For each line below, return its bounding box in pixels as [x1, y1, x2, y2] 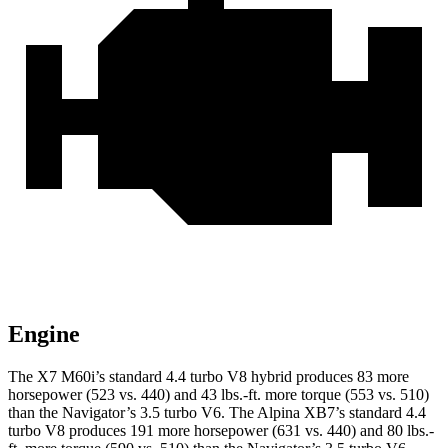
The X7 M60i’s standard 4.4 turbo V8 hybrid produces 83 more [8, 368, 409, 386]
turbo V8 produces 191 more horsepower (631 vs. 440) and [8, 422, 387, 440]
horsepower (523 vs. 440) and [8, 386, 201, 404]
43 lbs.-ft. [201, 386, 261, 404]
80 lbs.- [387, 422, 434, 440]
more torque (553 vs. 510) [261, 386, 429, 404]
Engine [8, 321, 80, 348]
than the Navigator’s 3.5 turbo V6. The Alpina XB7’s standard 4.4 [8, 404, 426, 422]
